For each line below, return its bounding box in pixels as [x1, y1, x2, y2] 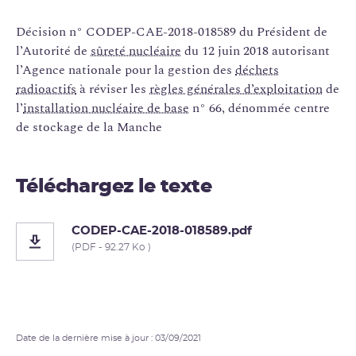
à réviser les [76, 79, 149, 99]
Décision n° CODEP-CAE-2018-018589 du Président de [16, 21, 327, 41]
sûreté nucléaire [91, 41, 181, 60]
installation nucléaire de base [23, 98, 189, 118]
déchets [235, 60, 279, 79]
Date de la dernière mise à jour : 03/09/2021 [16, 333, 201, 342]
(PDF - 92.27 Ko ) [72, 242, 151, 252]
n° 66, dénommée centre [189, 98, 330, 118]
